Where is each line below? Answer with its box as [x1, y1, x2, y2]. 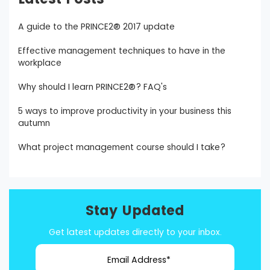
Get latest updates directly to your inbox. [48, 226, 222, 238]
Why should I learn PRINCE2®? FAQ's [18, 81, 167, 93]
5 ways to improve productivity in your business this [18, 105, 231, 117]
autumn [18, 117, 50, 129]
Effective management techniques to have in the [18, 45, 225, 57]
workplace [18, 57, 61, 69]
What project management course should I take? [18, 141, 225, 153]
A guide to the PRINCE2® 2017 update [18, 20, 175, 33]
